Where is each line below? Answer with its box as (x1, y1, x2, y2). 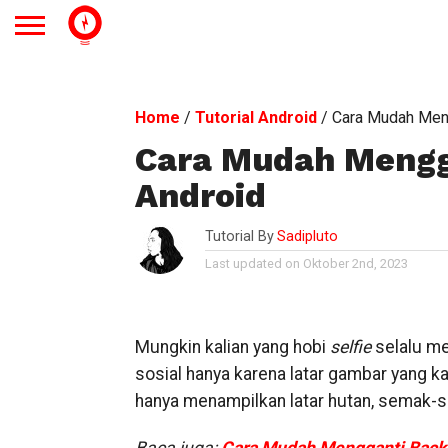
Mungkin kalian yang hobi (134, 337, 330, 357)
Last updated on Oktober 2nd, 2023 (204, 256, 408, 271)
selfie (329, 337, 375, 357)
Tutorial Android (194, 108, 317, 127)
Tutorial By (204, 228, 274, 245)
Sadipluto (276, 228, 338, 245)
